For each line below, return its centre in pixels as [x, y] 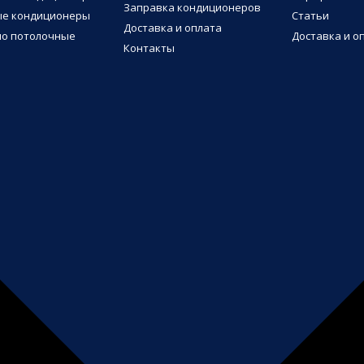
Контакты [149, 48]
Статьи [310, 15]
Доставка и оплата [173, 27]
